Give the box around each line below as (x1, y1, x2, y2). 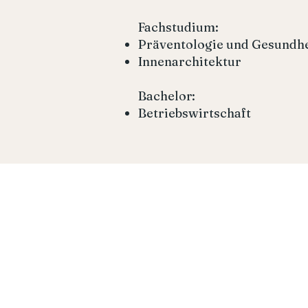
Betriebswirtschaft (138, 104, 251, 121)
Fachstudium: (138, 19, 219, 35)
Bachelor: (138, 87, 195, 104)
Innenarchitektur (138, 53, 241, 69)
